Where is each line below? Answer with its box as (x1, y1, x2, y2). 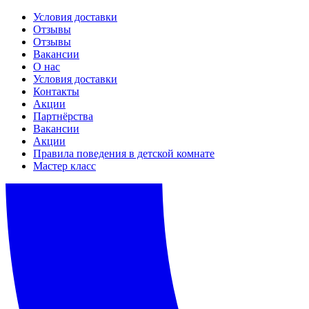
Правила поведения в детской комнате (33, 148, 215, 159)
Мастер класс (33, 160, 96, 172)
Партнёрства (33, 110, 93, 122)
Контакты (33, 86, 79, 97)
